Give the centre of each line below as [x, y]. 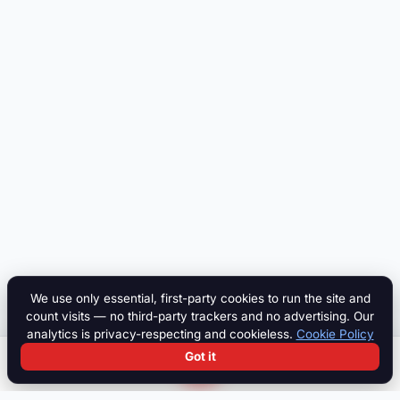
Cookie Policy [335, 334]
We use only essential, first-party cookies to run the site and [200, 298]
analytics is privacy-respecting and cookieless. [161, 334]
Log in [357, 372]
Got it [200, 356]
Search [43, 372]
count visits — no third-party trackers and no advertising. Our [200, 316]
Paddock [129, 373]
